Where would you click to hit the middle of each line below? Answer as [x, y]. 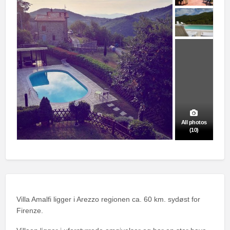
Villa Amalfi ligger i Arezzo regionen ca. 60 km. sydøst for [108, 199]
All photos [194, 122]
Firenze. [30, 210]
